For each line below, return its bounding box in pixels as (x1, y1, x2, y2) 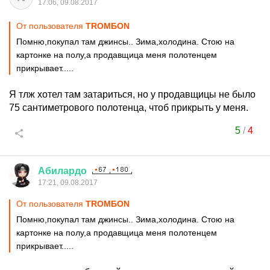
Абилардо (38, 166, 87, 176)
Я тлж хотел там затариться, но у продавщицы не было (9, 89, 256, 99)
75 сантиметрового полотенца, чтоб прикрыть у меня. (9, 102, 248, 113)
